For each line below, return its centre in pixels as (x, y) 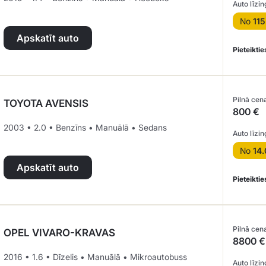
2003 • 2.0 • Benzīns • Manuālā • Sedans (85, 127)
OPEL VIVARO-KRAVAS (59, 233)
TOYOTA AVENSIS (46, 103)
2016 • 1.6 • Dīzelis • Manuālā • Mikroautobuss (95, 257)
